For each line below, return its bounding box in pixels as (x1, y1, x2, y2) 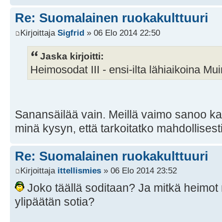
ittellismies (57, 166, 101, 176)
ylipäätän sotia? (15, 195, 95, 209)
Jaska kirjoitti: (40, 50, 104, 61)
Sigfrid (57, 27, 84, 38)
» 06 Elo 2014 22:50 (84, 27, 160, 38)
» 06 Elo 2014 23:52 (101, 166, 177, 176)
